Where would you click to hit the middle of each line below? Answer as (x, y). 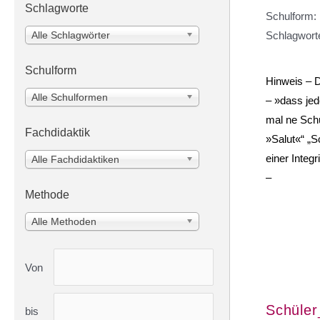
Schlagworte (57, 9)
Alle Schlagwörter (71, 35)
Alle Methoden (64, 222)
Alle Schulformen (70, 97)
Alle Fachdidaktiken (75, 160)
